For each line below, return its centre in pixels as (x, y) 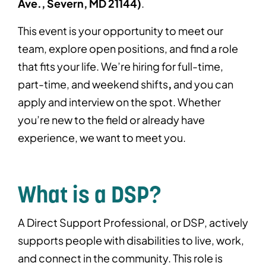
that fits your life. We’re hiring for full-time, (121, 66)
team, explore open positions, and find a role (128, 49)
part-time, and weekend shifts (93, 84)
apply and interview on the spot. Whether (119, 102)
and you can (202, 84)
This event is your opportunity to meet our (121, 31)
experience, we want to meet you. (103, 138)
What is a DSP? (89, 195)
